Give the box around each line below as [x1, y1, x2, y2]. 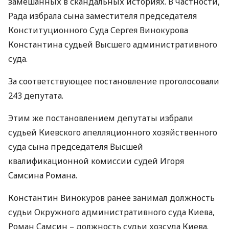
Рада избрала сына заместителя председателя [8, 10, 197, 21]
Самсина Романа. [8, 170, 77, 181]
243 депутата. [8, 90, 63, 101]
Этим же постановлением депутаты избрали [8, 112, 193, 124]
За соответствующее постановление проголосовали [8, 76, 219, 87]
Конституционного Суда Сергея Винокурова [8, 25, 188, 36]
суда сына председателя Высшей [8, 141, 143, 152]
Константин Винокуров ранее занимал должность [8, 192, 215, 203]
